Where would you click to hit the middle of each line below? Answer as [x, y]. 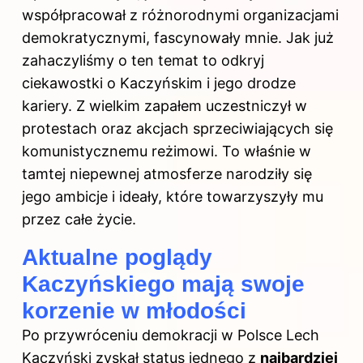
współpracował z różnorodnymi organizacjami [180, 15]
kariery [45, 105]
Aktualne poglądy [117, 257]
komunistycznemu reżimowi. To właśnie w [167, 151]
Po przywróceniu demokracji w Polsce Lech [171, 335]
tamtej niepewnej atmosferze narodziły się [167, 173]
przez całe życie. [79, 219]
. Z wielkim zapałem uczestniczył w [188, 105]
